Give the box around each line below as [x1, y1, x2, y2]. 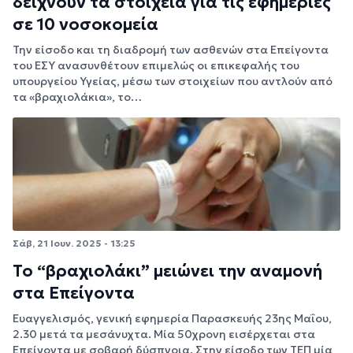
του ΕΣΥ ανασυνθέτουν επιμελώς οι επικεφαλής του [13, 58, 299, 73]
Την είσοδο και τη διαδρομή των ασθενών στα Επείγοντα [13, 43, 329, 58]
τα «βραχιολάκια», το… [13, 90, 142, 105]
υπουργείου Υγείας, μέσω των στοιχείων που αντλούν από [13, 74, 333, 89]
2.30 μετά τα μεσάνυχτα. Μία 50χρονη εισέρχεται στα [13, 326, 315, 341]
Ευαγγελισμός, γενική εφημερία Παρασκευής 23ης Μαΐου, [13, 310, 332, 325]
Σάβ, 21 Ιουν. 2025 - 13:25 [13, 237, 136, 250]
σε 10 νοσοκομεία [13, 14, 158, 35]
